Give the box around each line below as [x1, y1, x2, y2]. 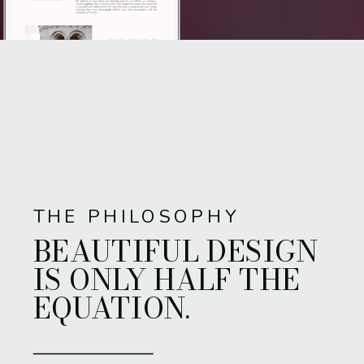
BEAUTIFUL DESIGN [32, 229, 318, 273]
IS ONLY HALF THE [32, 258, 301, 301]
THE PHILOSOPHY [32, 205, 239, 230]
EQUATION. [32, 286, 192, 330]
